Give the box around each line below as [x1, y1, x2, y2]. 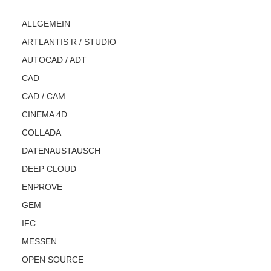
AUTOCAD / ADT [22, 55, 87, 65]
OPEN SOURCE [22, 255, 83, 265]
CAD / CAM [22, 91, 65, 102]
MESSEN [22, 237, 57, 247]
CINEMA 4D [22, 109, 67, 120]
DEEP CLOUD [22, 164, 76, 174]
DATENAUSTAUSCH [22, 146, 100, 156]
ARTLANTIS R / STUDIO [22, 37, 116, 47]
